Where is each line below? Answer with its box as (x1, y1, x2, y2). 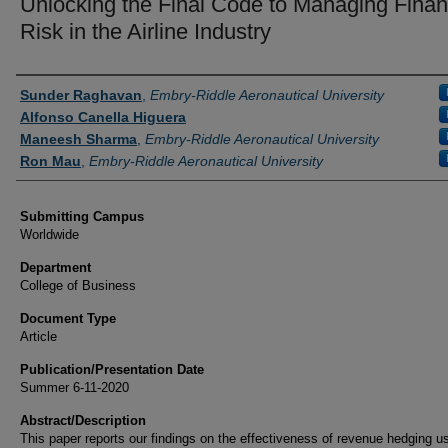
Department (20, 260, 91, 275)
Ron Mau (20, 153, 81, 169)
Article (20, 329, 57, 344)
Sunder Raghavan (20, 87, 142, 103)
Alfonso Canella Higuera (20, 109, 186, 125)
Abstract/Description (20, 413, 146, 428)
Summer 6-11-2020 (20, 380, 129, 395)
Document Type (20, 311, 116, 326)
